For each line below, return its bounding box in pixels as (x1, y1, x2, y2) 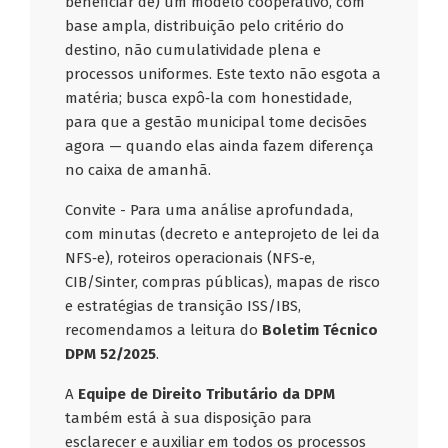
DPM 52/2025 (65, 345, 157, 364)
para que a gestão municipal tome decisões (65, 113, 368, 132)
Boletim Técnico (262, 321, 379, 340)
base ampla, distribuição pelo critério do (65, 17, 345, 36)
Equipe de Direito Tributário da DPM (78, 385, 336, 404)
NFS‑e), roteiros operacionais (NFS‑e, (65, 249, 316, 268)
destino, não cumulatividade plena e (65, 41, 322, 60)
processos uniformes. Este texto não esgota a (65, 65, 382, 84)
